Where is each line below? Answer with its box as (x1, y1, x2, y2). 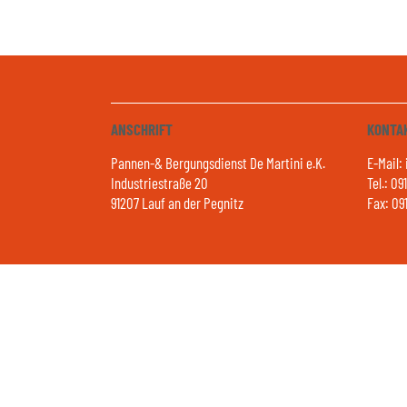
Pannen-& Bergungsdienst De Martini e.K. (111, 153, 325, 172)
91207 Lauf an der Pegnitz (111, 193, 243, 212)
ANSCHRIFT (111, 119, 173, 138)
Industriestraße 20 (111, 173, 208, 192)
